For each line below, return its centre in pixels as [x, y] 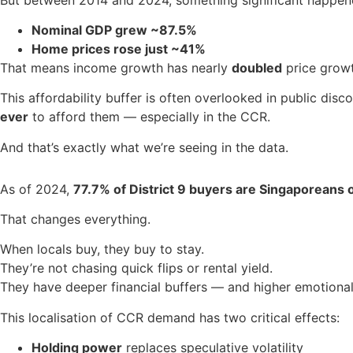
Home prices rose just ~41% [119, 49]
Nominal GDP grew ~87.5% [114, 30]
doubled [257, 68]
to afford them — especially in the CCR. [149, 117]
